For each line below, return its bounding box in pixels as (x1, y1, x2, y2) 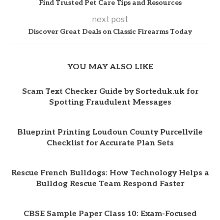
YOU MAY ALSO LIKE (67, 62, 153, 72)
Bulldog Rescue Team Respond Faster (36, 179, 184, 189)
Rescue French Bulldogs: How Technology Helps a (11, 168, 209, 178)
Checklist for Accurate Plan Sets (46, 138, 174, 148)
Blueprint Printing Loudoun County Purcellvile (17, 127, 203, 137)
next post (92, 14, 128, 24)
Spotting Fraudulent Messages (49, 97, 171, 107)
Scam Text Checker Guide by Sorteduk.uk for (22, 86, 198, 96)
